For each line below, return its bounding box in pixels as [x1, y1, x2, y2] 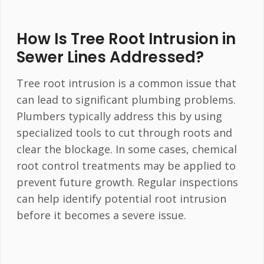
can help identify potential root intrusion [16, 192, 226, 206]
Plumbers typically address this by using [16, 109, 222, 124]
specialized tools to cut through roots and [16, 126, 232, 140]
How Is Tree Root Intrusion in [16, 28, 236, 50]
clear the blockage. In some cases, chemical [16, 142, 237, 157]
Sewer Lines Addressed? [16, 47, 204, 68]
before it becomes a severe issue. [16, 208, 186, 223]
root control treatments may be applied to [16, 159, 236, 173]
